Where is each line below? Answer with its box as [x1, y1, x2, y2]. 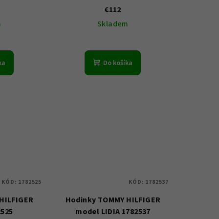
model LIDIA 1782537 [75, 206, 151, 217]
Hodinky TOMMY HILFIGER [65, 194, 161, 205]
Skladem [97, 18, 129, 29]
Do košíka [103, 58, 133, 68]
